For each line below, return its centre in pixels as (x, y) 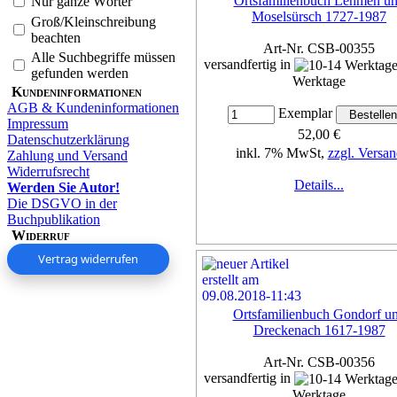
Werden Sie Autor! (63, 187)
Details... (319, 185)
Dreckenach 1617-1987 (319, 330)
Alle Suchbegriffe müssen (103, 57)
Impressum (38, 123)
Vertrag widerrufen (88, 258)
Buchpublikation (54, 219)
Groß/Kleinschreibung (93, 21)
